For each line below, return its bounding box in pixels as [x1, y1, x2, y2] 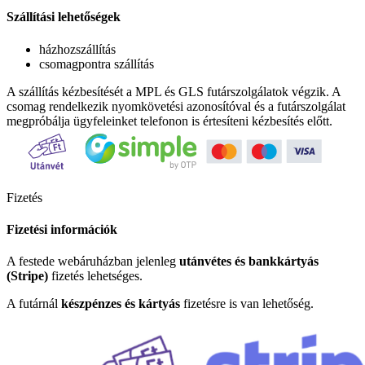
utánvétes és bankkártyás [179, 254, 319, 269]
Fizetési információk [7, 222, 117, 237]
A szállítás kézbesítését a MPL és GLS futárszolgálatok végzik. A [7, 84, 341, 99]
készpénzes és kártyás [58, 297, 180, 311]
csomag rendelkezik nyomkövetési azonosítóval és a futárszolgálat [7, 99, 345, 113]
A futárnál [7, 297, 58, 311]
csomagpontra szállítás [39, 56, 154, 71]
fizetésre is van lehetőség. [180, 297, 314, 311]
